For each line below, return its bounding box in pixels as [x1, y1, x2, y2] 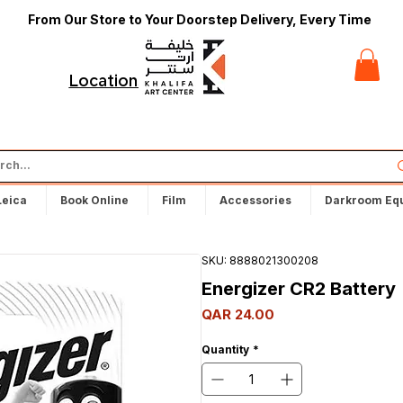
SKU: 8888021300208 [201, 254, 318, 267]
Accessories [219, 193, 291, 207]
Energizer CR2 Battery [201, 278, 396, 300]
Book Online [60, 193, 129, 207]
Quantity [201, 343, 249, 356]
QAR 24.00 [201, 306, 274, 323]
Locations [68, 74, 148, 91]
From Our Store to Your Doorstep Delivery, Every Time [28, 12, 372, 27]
